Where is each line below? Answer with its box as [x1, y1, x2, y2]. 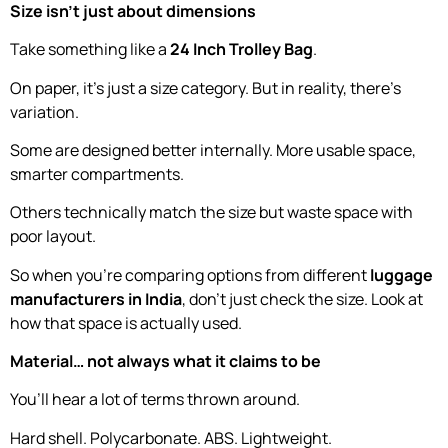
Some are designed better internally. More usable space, [10, 138, 416, 161]
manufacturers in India [10, 287, 182, 310]
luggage [370, 263, 433, 286]
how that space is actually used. [10, 311, 242, 334]
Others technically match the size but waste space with [10, 201, 413, 224]
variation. [10, 100, 79, 123]
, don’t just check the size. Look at [182, 287, 423, 310]
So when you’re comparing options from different [10, 263, 370, 286]
